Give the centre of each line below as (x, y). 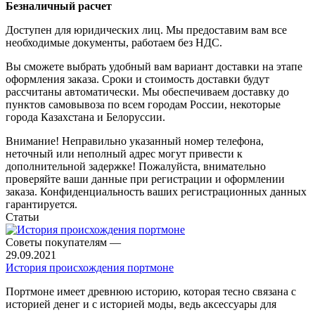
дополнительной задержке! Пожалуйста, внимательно (136, 166)
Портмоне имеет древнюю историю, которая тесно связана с (151, 291)
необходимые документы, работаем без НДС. (114, 42)
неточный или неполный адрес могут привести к (124, 153)
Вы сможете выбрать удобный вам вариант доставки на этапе (154, 66)
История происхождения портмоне (90, 267)
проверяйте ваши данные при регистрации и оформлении (145, 179)
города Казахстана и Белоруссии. (85, 117)
